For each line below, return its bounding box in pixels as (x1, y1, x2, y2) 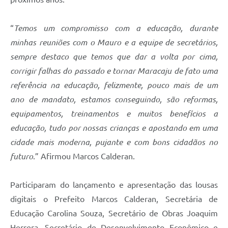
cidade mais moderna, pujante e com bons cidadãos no (10, 137, 218, 147)
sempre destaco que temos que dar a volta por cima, (10, 51, 218, 61)
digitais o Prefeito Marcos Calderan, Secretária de (10, 194, 218, 204)
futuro (10, 151, 33, 161)
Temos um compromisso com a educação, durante (14, 23, 218, 33)
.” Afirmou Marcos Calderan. (33, 151, 135, 161)
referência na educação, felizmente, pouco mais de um (10, 80, 218, 90)
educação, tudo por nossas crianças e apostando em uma (10, 123, 218, 132)
